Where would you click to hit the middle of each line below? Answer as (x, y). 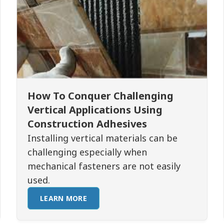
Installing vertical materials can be (103, 138)
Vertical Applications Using (95, 110)
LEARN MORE (64, 198)
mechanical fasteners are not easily (104, 166)
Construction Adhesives (87, 124)
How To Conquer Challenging (101, 96)
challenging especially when (87, 152)
